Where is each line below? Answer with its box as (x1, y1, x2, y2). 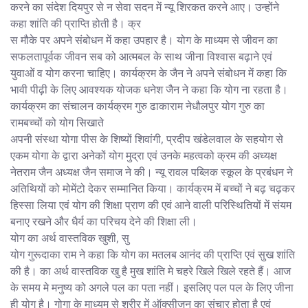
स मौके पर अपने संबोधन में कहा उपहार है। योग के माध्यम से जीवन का (10, 32, 278, 47)
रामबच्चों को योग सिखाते (10, 114, 104, 130)
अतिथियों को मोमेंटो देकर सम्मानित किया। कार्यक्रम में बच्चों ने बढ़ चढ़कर (10, 180, 295, 196)
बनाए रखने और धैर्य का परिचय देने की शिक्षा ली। (10, 213, 197, 229)
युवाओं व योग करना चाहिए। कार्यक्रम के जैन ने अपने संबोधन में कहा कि (10, 65, 287, 80)
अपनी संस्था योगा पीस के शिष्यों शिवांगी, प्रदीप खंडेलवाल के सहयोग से (10, 131, 283, 146)
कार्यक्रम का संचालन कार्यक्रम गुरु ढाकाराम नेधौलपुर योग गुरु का (10, 98, 265, 113)
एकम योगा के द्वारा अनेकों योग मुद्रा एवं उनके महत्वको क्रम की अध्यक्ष (10, 147, 277, 163)
